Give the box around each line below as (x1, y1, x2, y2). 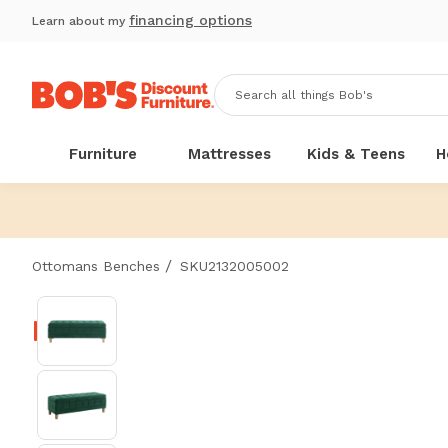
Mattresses (188, 145, 272, 163)
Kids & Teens (307, 145, 406, 163)
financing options (129, 12, 252, 28)
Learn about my (32, 14, 129, 28)
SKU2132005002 (180, 258, 289, 274)
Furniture (69, 145, 138, 163)
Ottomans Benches (32, 258, 160, 274)
